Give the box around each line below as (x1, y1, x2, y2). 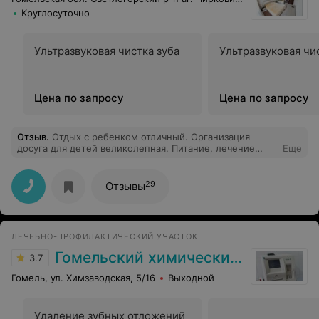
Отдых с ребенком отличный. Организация (52, 131, 250, 142)
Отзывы (105, 179, 145, 193)
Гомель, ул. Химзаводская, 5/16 (11, 272, 155, 283)
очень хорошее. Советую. (17, 154, 137, 165)
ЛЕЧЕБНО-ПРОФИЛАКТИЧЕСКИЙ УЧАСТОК (11, 231, 198, 241)
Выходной (168, 272, 214, 283)
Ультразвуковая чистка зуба (34, 44, 179, 58)
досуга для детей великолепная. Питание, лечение (17, 142, 255, 154)
